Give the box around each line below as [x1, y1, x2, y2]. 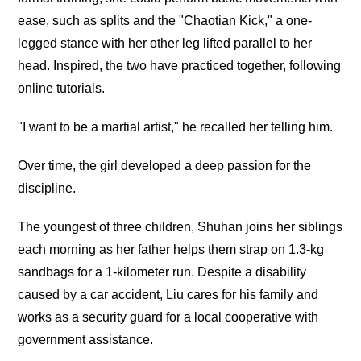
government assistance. [18, 333, 154, 347]
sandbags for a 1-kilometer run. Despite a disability [18, 265, 307, 280]
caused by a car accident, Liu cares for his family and [18, 288, 319, 302]
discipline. [18, 181, 77, 196]
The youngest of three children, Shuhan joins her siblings [18, 220, 343, 234]
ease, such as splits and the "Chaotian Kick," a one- [18, 14, 313, 28]
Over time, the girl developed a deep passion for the [18, 159, 312, 173]
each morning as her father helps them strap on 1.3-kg [18, 243, 325, 257]
